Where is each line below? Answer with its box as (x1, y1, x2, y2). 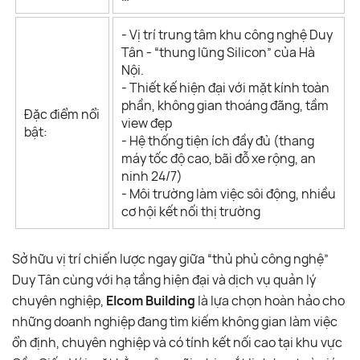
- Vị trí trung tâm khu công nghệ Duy (121, 26, 333, 43)
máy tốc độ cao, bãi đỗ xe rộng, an (121, 149, 316, 167)
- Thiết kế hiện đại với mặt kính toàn (121, 79, 329, 96)
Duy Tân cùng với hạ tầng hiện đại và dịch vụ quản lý (12, 271, 316, 288)
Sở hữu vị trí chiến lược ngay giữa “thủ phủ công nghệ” (12, 250, 329, 268)
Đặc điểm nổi (24, 105, 100, 123)
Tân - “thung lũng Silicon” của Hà (121, 43, 315, 61)
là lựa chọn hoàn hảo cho (195, 292, 345, 309)
